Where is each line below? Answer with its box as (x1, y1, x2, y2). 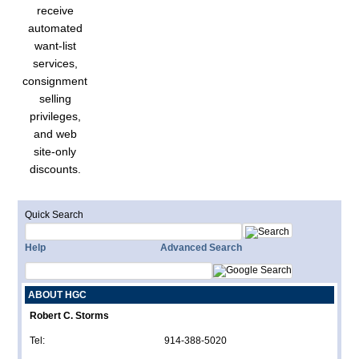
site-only (34, 145, 77, 158)
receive (36, 4, 74, 17)
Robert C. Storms (30, 310, 110, 321)
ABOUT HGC (28, 289, 87, 301)
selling (38, 92, 71, 105)
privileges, (29, 110, 81, 123)
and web (33, 127, 77, 140)
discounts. (29, 163, 81, 175)
